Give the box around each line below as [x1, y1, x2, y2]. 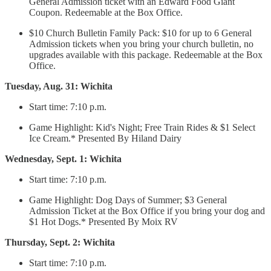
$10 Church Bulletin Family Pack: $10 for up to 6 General [29, 28, 252, 39]
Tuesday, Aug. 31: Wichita [5, 81, 113, 92]
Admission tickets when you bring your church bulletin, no [29, 39, 253, 50]
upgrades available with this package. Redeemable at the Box [29, 50, 263, 60]
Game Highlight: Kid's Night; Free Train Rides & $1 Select [29, 122, 255, 133]
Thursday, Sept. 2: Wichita [5, 237, 115, 248]
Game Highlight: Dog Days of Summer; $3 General [29, 195, 227, 206]
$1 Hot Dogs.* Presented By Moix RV [29, 217, 178, 227]
